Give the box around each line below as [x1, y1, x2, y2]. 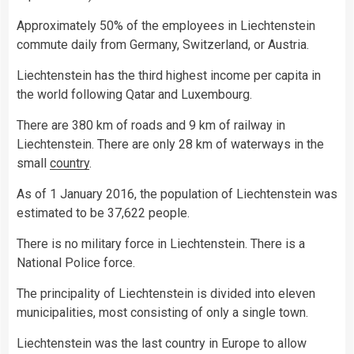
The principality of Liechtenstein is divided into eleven [17, 285, 315, 301]
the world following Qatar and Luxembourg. [17, 86, 252, 102]
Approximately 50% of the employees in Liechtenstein [17, 17, 315, 33]
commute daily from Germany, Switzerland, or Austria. [17, 36, 309, 52]
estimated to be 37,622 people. [17, 205, 190, 220]
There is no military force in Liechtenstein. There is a [17, 235, 305, 251]
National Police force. [17, 254, 135, 270]
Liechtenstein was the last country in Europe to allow [17, 335, 307, 351]
